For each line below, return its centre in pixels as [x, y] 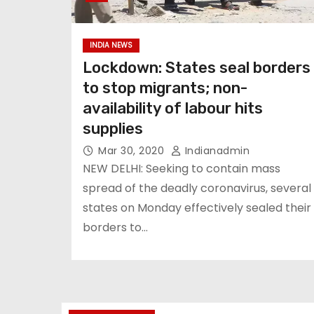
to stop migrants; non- [165, 88]
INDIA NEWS [111, 45]
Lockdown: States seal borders [197, 68]
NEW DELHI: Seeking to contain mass [182, 169]
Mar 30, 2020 [133, 151]
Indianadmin [216, 151]
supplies [113, 129]
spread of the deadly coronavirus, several [197, 188]
